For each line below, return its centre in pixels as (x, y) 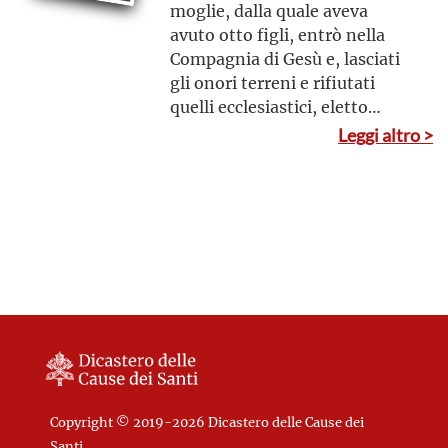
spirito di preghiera (245, 178)
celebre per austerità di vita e (283, 154)
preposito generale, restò (269, 130)
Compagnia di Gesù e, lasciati (284, 58)
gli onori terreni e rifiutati (272, 82)
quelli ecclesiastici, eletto (268, 106)
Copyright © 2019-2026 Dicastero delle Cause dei (207, 422)
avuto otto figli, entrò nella (277, 34)
